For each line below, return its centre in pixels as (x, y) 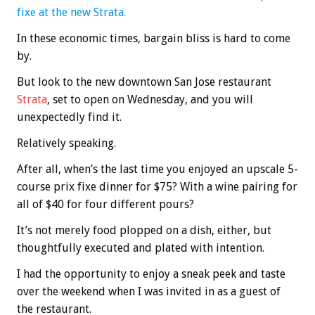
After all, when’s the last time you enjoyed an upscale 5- (157, 169)
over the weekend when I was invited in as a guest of (149, 292)
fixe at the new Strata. (71, 13)
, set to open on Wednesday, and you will (150, 100)
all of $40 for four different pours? (105, 205)
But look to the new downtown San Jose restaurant (144, 82)
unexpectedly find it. (69, 117)
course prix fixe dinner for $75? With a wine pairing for (157, 187)
